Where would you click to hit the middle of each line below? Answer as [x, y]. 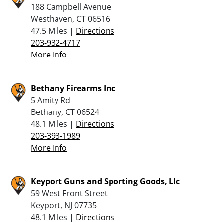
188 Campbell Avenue [71, 7]
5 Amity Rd [51, 100]
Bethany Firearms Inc [73, 88]
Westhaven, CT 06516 [70, 19]
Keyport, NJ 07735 [64, 205]
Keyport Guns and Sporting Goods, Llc [105, 181]
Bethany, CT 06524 [65, 112]
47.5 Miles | [53, 30]
